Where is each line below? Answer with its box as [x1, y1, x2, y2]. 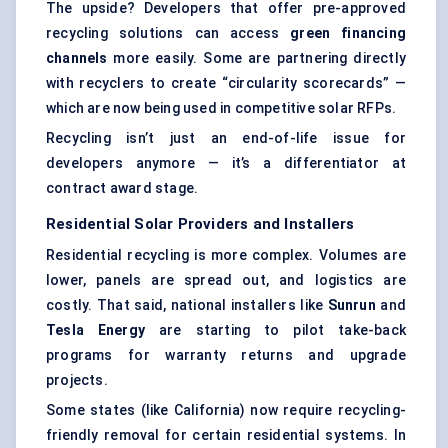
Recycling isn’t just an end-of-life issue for [46, 130, 406, 147]
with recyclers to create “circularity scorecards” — [46, 75, 406, 92]
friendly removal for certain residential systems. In [46, 427, 406, 444]
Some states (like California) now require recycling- [46, 402, 406, 419]
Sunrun [327, 297, 376, 314]
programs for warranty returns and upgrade [46, 347, 406, 364]
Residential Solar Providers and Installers [46, 215, 355, 234]
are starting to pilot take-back [145, 322, 406, 339]
